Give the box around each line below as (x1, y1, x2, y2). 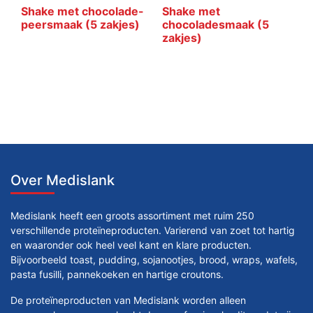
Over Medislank (10, 172, 115, 189)
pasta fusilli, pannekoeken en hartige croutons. (10, 268, 224, 281)
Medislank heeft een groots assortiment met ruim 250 (10, 210, 254, 222)
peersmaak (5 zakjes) (21, 17, 140, 32)
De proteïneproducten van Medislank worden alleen (10, 294, 246, 307)
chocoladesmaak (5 (161, 17, 269, 32)
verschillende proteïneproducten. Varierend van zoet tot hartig (10, 224, 295, 237)
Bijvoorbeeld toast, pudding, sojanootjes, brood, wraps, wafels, (10, 254, 298, 266)
